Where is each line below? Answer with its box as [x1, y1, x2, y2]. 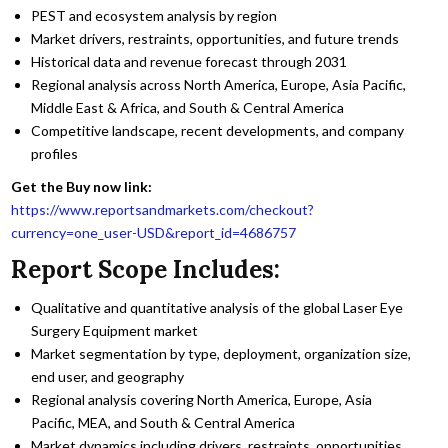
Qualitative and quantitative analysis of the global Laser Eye [31, 299, 404, 317]
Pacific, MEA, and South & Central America [31, 414, 296, 432]
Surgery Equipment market [31, 322, 199, 340]
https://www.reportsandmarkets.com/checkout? [11, 200, 315, 218]
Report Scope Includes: [11, 254, 281, 285]
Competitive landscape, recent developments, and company [31, 121, 405, 139]
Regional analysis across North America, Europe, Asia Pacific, [31, 75, 407, 93]
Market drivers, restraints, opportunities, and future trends [31, 29, 400, 47]
